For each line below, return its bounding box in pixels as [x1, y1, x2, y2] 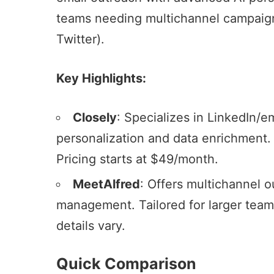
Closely [73, 109, 117, 125]
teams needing [56, 10, 146, 26]
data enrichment [173, 130, 267, 146]
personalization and [56, 130, 173, 146]
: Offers [140, 176, 187, 191]
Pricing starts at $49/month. [56, 151, 218, 166]
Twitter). [56, 31, 105, 46]
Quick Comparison [56, 254, 196, 273]
